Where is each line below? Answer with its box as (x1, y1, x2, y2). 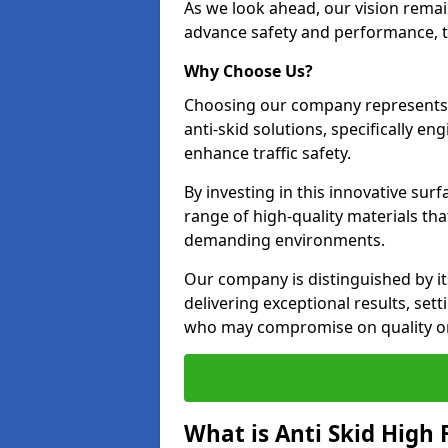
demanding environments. (184, 229, 385, 251)
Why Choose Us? (184, 60, 313, 82)
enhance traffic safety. (184, 142, 351, 164)
